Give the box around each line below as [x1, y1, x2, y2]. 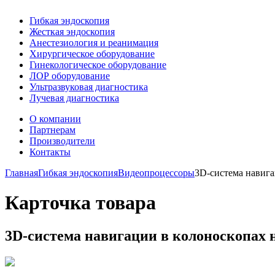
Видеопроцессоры [118, 168, 195, 178]
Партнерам [29, 125, 76, 135]
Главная [5, 168, 38, 178]
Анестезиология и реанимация [29, 37, 158, 48]
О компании [29, 114, 81, 124]
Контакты [29, 147, 71, 157]
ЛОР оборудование [29, 71, 110, 81]
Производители [29, 136, 95, 146]
